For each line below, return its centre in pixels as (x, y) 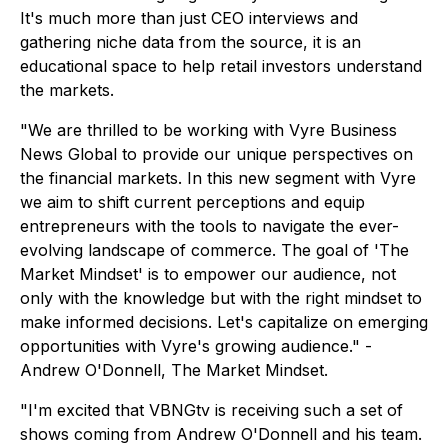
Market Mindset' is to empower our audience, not (208, 274)
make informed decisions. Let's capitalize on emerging (224, 322)
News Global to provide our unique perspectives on (216, 154)
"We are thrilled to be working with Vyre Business (208, 130)
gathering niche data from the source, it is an (190, 42)
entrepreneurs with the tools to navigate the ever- (209, 226)
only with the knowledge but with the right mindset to (221, 298)
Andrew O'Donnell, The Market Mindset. (174, 370)
